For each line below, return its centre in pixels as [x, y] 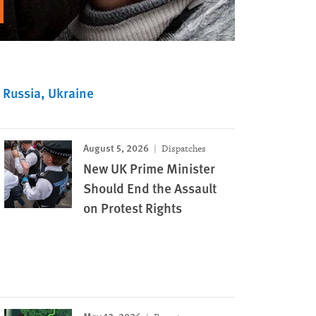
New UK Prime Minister [150, 168]
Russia [22, 93]
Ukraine [71, 93]
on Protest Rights [133, 208]
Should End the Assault [150, 188]
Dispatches [183, 148]
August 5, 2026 [116, 147]
